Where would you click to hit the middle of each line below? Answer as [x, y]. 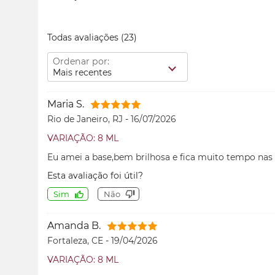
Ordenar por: [81, 61]
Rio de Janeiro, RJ [86, 119]
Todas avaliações [84, 37]
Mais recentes [82, 72]
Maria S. [66, 104]
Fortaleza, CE [76, 241]
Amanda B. [74, 226]
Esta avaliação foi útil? [95, 176]
